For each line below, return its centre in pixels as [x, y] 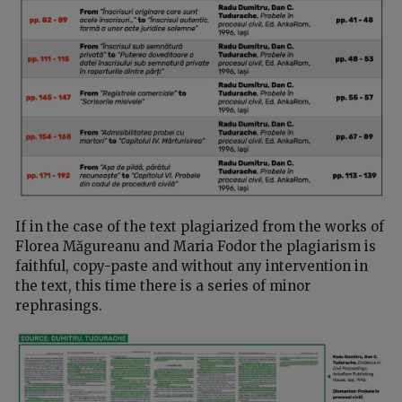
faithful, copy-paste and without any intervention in [192, 266]
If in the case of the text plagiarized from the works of [200, 226]
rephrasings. [59, 305]
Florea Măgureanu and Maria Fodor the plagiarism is [196, 246]
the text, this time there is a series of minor [163, 285]
